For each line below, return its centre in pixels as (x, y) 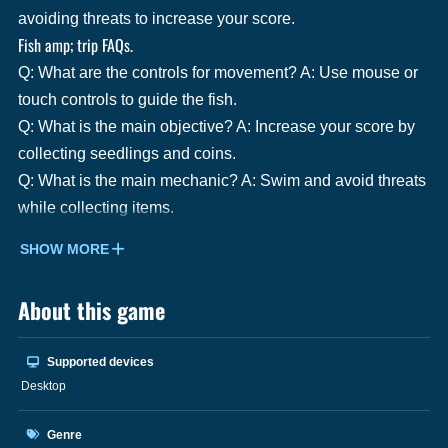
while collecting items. (96, 207)
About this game (91, 309)
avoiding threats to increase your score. (156, 18)
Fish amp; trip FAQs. (75, 44)
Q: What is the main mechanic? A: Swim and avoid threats (222, 180)
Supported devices (99, 361)
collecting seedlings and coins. (127, 153)
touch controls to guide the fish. (127, 99)
